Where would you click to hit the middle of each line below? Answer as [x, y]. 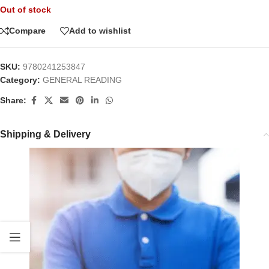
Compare [27, 31]
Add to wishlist [100, 31]
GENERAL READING [82, 80]
